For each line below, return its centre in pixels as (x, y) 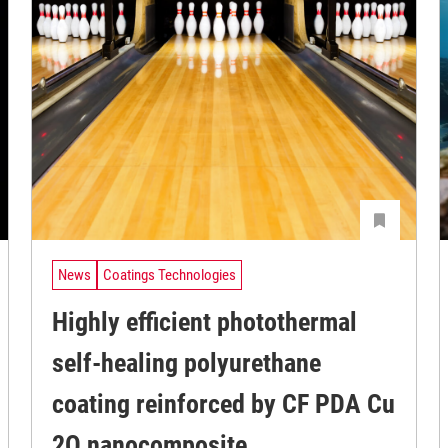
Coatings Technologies (170, 275)
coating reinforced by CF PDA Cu (224, 403)
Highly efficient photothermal (205, 321)
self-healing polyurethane (187, 362)
